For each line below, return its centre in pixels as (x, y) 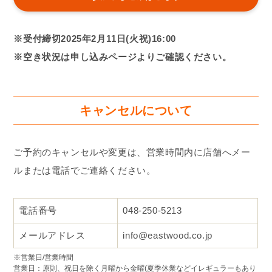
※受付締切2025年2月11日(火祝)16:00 (95, 38)
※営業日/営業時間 (44, 257)
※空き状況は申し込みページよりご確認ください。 (123, 56)
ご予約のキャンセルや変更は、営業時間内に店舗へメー (132, 152)
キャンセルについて (136, 110)
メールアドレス (52, 235)
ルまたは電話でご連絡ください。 (85, 170)
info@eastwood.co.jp (168, 235)
